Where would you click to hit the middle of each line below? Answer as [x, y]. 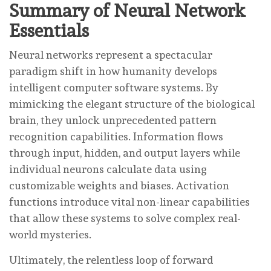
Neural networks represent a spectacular [111, 54]
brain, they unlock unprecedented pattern [113, 120]
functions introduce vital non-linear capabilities [129, 201]
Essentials [49, 30]
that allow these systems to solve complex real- [125, 218]
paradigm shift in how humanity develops [113, 71]
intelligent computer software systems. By [114, 87]
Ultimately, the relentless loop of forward [111, 260]
